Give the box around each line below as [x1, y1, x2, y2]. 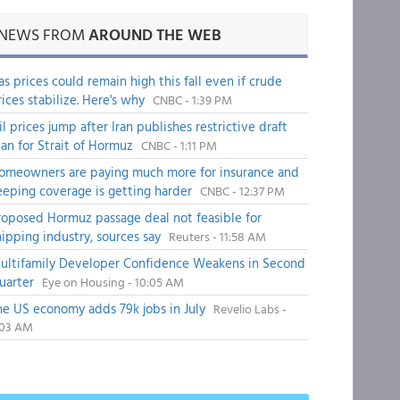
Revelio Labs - [212, 299, 287, 318]
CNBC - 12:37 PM [199, 181, 285, 200]
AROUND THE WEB [87, 22, 221, 46]
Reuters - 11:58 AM [168, 227, 266, 246]
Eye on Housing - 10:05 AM [41, 272, 184, 291]
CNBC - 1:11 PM [140, 136, 217, 154]
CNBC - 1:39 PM [152, 90, 232, 109]
